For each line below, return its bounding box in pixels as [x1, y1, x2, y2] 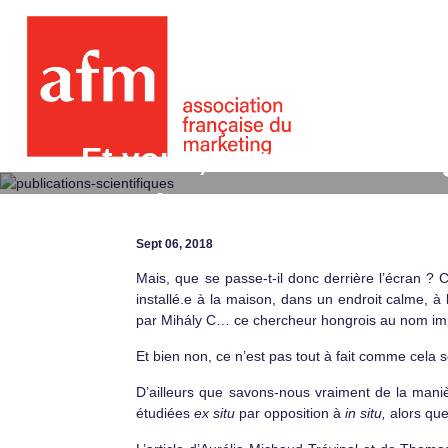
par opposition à [239, 405, 346, 422]
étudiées [136, 405, 195, 422]
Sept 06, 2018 [136, 237, 214, 252]
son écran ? [80, 188, 263, 225]
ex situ [194, 405, 240, 422]
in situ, [345, 405, 387, 422]
